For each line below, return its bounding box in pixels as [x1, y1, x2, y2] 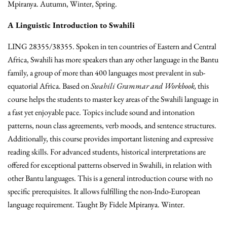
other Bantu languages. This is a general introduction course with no [8, 173, 213, 184]
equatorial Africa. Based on [8, 81, 91, 92]
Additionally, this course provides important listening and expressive [8, 133, 213, 144]
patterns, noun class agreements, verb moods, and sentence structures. [8, 120, 216, 131]
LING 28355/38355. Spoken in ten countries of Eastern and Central [8, 41, 216, 52]
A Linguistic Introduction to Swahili [8, 20, 137, 31]
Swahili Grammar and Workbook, [91, 81, 196, 92]
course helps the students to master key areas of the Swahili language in [8, 94, 218, 105]
